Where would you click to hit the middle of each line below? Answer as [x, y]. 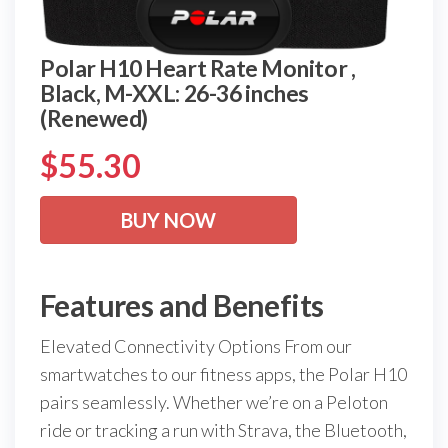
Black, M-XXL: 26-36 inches [175, 93]
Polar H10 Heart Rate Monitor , [198, 68]
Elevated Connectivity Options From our [196, 346]
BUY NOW [168, 220]
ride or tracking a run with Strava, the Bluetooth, [223, 430]
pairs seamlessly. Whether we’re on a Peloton [214, 402]
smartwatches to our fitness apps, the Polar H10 [223, 374]
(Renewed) [94, 118]
